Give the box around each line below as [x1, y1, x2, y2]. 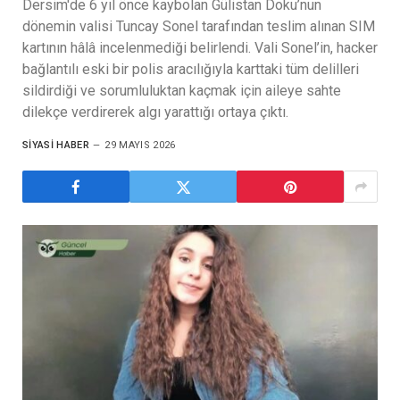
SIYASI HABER [22, 139, 89, 152]
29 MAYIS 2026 [104, 139, 176, 152]
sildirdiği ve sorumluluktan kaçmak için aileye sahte [22, 82, 341, 100]
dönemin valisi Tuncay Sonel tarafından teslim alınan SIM [22, 18, 375, 36]
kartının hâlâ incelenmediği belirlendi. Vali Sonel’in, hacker [22, 39, 378, 57]
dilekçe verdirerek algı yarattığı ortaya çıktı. [22, 104, 288, 121]
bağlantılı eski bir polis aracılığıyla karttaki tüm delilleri [22, 61, 359, 79]
